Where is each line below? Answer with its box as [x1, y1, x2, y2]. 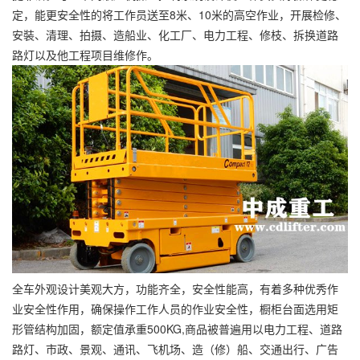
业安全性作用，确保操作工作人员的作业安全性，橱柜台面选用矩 [12, 301, 338, 317]
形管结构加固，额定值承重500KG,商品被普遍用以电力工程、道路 [12, 321, 342, 337]
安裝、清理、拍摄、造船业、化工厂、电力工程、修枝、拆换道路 [12, 27, 338, 43]
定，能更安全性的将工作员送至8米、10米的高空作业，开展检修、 [12, 6, 346, 22]
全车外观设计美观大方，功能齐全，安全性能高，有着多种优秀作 [12, 280, 338, 297]
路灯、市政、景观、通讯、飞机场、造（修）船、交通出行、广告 [12, 341, 338, 358]
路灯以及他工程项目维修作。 [12, 47, 158, 63]
